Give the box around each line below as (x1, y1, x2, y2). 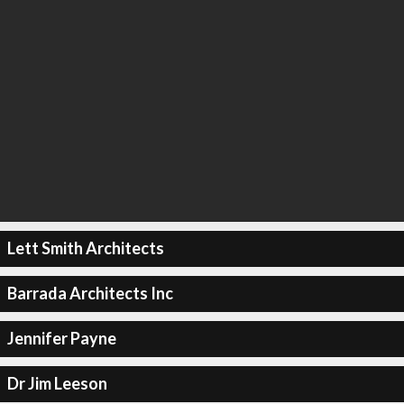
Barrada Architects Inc (6, 283, 173, 303)
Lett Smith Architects (6, 238, 164, 258)
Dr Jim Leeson (6, 373, 107, 393)
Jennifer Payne (6, 328, 116, 348)
